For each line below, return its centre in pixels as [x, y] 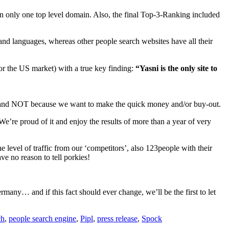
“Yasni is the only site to [176, 68]
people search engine [42, 219]
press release [117, 219]
